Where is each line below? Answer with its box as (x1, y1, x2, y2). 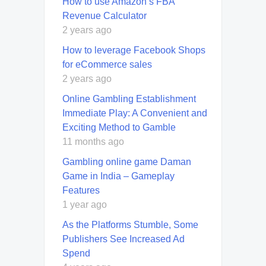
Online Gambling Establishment (62, 93, 196, 104)
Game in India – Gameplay (62, 170, 175, 181)
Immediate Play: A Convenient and (62, 107, 207, 118)
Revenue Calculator (62, 10, 147, 21)
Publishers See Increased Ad (62, 233, 185, 244)
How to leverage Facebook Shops (62, 45, 205, 55)
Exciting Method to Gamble (62, 122, 176, 132)
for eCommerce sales (62, 59, 152, 69)
